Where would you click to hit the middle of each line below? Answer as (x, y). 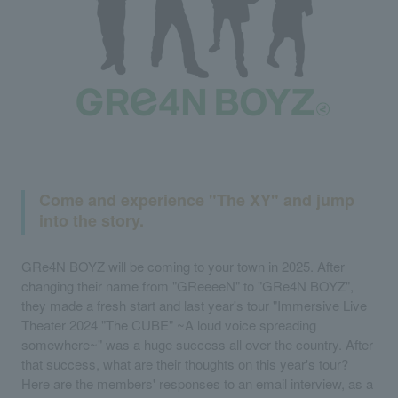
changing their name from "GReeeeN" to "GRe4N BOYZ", (187, 285)
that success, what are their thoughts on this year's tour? (185, 363)
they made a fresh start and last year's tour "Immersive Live (194, 305)
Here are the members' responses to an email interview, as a (197, 383)
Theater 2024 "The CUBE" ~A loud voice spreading (169, 324)
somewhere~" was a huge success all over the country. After (197, 344)
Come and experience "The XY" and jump (197, 199)
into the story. (92, 220)
